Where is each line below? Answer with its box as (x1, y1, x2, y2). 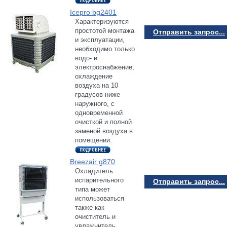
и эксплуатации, (75, 35, 125, 44)
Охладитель (75, 167, 113, 175)
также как (75, 203, 104, 211)
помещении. (75, 136, 112, 144)
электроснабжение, (75, 63, 134, 71)
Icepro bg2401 (70, 8, 117, 16)
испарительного (75, 176, 124, 184)
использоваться (75, 194, 124, 202)
